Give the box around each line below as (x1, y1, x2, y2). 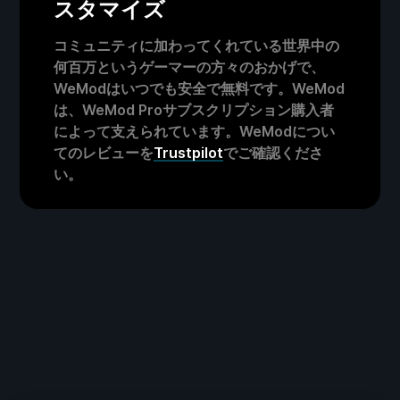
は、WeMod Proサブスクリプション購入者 (54, 101, 334, 120)
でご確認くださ (223, 144, 323, 162)
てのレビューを (54, 144, 154, 162)
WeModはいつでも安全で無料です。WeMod (54, 79, 345, 98)
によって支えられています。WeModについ (54, 122, 335, 141)
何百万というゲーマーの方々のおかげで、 (54, 58, 325, 77)
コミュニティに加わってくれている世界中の (54, 37, 339, 55)
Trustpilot (154, 144, 223, 162)
